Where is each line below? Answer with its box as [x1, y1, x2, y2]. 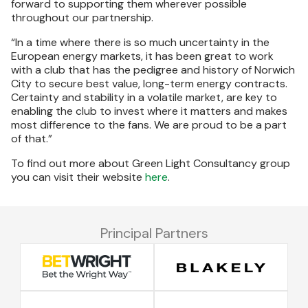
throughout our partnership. [11, 10, 153, 25]
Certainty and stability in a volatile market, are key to [11, 90, 277, 104]
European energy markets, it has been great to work [11, 49, 274, 63]
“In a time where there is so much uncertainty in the [11, 35, 269, 49]
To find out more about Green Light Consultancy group [11, 156, 290, 170]
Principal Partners [100, 224, 208, 242]
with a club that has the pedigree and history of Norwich [11, 63, 295, 77]
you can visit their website [11, 170, 145, 184]
